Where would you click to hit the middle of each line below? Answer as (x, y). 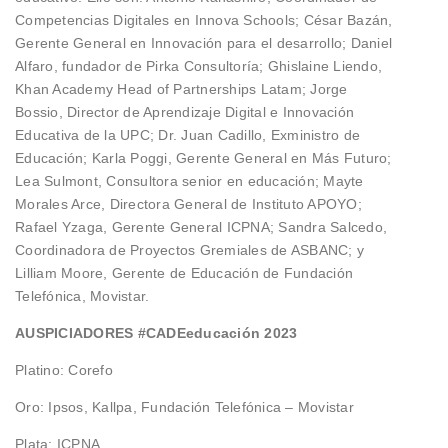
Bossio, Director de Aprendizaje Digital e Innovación (184, 111)
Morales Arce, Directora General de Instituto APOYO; (188, 203)
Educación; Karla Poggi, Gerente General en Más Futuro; (203, 157)
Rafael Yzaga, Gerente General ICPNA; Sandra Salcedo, (201, 226)
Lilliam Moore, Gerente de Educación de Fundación (184, 272)
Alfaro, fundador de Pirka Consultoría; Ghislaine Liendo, (198, 65)
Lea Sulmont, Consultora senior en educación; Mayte (189, 180)
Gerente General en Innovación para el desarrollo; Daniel (203, 42)
